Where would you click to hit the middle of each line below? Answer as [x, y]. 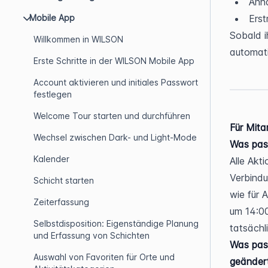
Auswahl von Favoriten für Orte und [104, 257]
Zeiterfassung [61, 202]
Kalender [51, 159]
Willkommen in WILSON [78, 39]
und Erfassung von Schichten [92, 235]
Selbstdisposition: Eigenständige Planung [116, 223]
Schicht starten [64, 180]
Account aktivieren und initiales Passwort [116, 82]
